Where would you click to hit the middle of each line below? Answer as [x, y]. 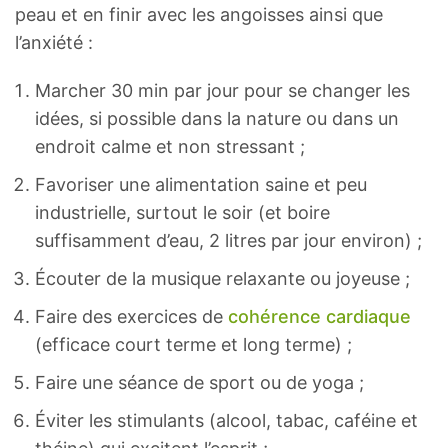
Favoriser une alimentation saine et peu [201, 185]
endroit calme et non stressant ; [170, 147]
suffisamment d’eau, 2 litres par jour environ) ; [228, 241]
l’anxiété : [54, 43]
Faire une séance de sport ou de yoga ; [199, 383]
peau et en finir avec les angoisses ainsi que [199, 15]
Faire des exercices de [131, 317]
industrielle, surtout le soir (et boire [182, 213]
